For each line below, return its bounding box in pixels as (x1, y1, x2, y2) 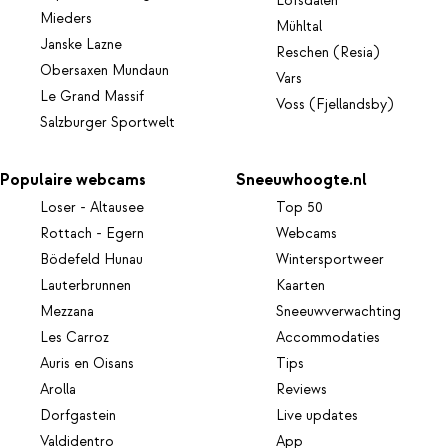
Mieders (40, 9, 92, 28)
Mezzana (40, 303, 94, 322)
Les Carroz (40, 329, 109, 348)
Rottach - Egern (40, 225, 144, 244)
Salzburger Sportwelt (40, 113, 175, 132)
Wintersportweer (276, 251, 385, 270)
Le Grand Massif (40, 87, 144, 106)
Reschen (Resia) (276, 43, 380, 62)
